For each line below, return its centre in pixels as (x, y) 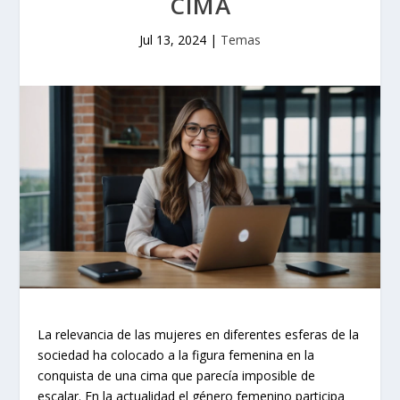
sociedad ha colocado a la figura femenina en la (176, 355)
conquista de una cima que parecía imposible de (177, 376)
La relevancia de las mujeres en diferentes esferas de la (199, 335)
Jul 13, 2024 (173, 40)
